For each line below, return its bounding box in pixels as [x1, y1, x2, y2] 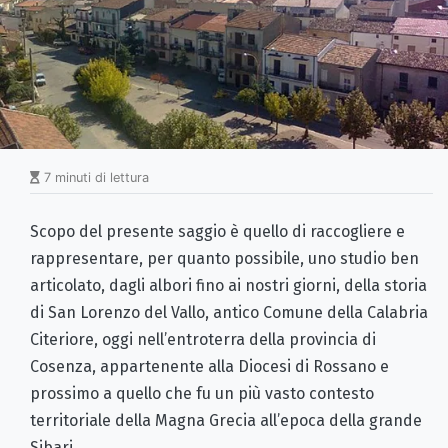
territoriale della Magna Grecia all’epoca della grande [30, 410, 422, 430]
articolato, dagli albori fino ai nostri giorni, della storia [30, 275, 427, 295]
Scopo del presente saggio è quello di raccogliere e [30, 221, 405, 241]
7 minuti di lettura [40, 169, 149, 185]
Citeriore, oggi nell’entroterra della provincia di [30, 329, 376, 349]
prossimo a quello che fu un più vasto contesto [30, 383, 374, 403]
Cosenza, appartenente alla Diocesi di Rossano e [30, 356, 389, 376]
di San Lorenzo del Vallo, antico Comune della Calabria [30, 302, 428, 322]
